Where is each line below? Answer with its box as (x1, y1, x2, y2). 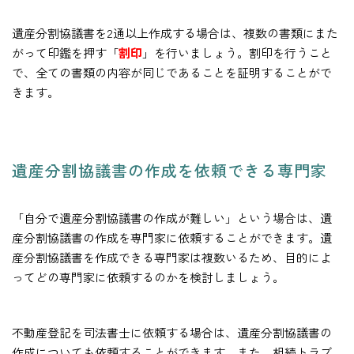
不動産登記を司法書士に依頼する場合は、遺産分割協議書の (12, 324, 332, 341)
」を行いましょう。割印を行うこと (142, 44, 332, 62)
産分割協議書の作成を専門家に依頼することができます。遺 (12, 229, 332, 247)
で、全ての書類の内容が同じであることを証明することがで (12, 64, 332, 81)
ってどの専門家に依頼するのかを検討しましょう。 (12, 269, 284, 286)
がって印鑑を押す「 (12, 44, 119, 62)
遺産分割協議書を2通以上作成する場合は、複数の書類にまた (12, 24, 338, 42)
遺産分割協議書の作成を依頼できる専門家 (12, 159, 327, 183)
